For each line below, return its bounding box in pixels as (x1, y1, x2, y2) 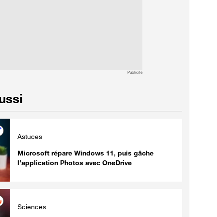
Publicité (127, 69, 142, 75)
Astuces (17, 132, 42, 140)
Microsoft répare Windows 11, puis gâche (17, 148, 154, 157)
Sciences (17, 202, 46, 211)
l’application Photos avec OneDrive (17, 158, 132, 167)
